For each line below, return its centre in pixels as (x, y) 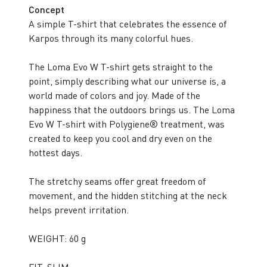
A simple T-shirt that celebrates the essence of (128, 24)
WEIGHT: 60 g (57, 238)
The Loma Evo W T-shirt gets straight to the (121, 67)
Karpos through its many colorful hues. (111, 38)
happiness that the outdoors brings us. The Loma (132, 110)
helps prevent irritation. (79, 210)
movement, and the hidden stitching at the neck (128, 195)
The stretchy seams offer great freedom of (117, 181)
